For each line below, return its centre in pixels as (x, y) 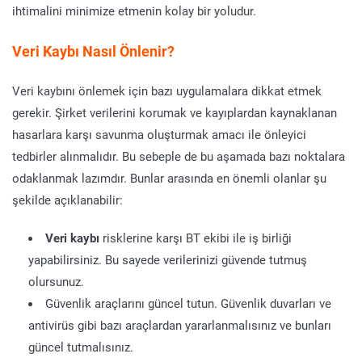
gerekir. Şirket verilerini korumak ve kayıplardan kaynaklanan (175, 112)
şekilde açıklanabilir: (67, 199)
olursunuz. (56, 281)
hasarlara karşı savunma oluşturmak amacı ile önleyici (159, 134)
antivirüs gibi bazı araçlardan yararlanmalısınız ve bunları (180, 324)
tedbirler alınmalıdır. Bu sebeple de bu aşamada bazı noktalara (179, 156)
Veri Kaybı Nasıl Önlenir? (93, 51)
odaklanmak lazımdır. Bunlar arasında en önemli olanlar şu (169, 177)
